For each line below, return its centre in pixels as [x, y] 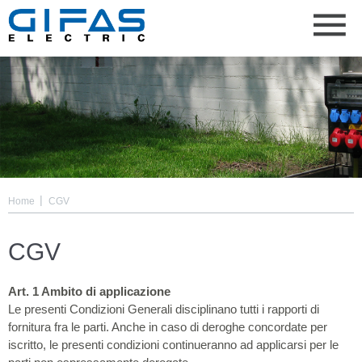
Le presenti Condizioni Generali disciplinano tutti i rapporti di [164, 309]
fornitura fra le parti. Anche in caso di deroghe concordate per [168, 327]
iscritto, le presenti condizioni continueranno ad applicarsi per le [173, 345]
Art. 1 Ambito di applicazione [89, 291]
